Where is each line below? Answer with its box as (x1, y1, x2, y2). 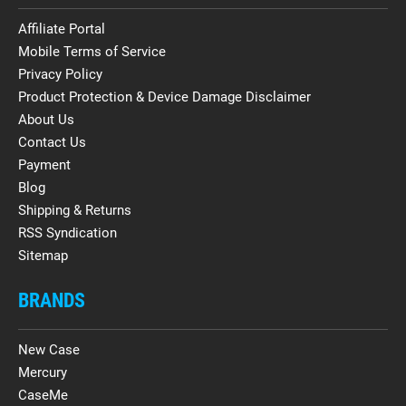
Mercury (18, 363, 67, 381)
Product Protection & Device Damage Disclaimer (18, 88, 311, 105)
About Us (18, 111, 74, 128)
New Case (18, 341, 80, 358)
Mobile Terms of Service (18, 43, 166, 60)
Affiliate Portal (18, 20, 105, 37)
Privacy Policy (18, 65, 102, 82)
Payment (18, 156, 71, 173)
